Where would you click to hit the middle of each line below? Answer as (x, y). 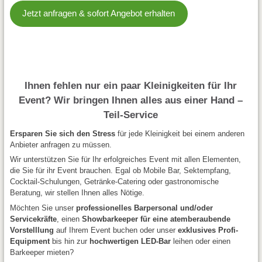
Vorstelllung (32, 230)
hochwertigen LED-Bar (130, 241)
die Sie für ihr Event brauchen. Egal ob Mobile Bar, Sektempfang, (120, 170)
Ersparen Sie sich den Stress (62, 133)
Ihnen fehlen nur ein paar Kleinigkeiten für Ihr (131, 85)
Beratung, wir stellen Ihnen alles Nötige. (77, 193)
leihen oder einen (200, 241)
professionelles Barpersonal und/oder (144, 208)
